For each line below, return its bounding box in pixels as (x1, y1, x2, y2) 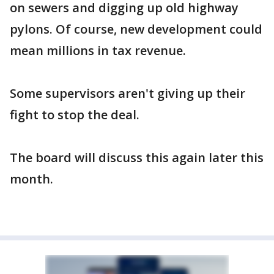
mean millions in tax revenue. (10, 42, 186, 59)
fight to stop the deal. (10, 106, 139, 123)
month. (10, 170, 53, 187)
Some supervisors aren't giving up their (10, 84, 245, 102)
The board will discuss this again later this (10, 149, 264, 166)
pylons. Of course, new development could (10, 20, 262, 37)
